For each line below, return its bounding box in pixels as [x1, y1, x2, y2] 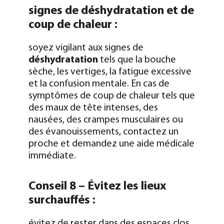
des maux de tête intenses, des [28, 102, 158, 113]
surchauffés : [28, 194, 95, 206]
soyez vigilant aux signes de [28, 42, 143, 53]
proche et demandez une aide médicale [28, 138, 194, 149]
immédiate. [28, 150, 76, 161]
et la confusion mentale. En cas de [28, 78, 169, 89]
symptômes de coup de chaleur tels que [28, 90, 195, 101]
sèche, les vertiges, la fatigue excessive [28, 66, 191, 77]
